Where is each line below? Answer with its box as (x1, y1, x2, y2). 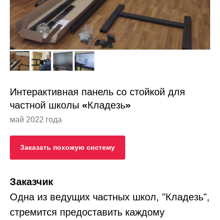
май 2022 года (10, 115, 62, 124)
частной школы (10, 99, 82, 110)
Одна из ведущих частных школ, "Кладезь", (10, 192, 210, 203)
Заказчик (10, 176, 53, 188)
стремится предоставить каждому (10, 207, 165, 218)
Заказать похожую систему (20, 143, 115, 151)
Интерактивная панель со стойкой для (10, 86, 185, 97)
